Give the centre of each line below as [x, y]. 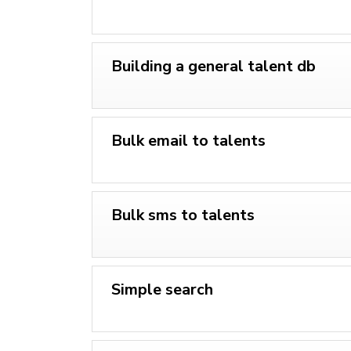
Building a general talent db [213, 66]
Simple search [162, 289]
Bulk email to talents [188, 140]
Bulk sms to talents [183, 215]
